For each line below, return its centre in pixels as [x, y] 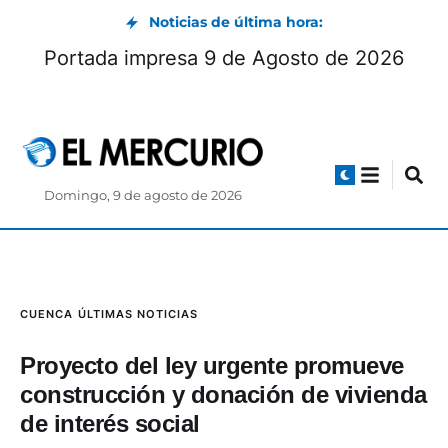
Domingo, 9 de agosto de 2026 [143, 196]
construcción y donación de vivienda [223, 395]
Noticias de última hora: [236, 22]
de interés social [110, 424]
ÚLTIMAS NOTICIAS [138, 314]
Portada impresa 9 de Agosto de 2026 [224, 58]
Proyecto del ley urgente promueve [212, 366]
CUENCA [46, 314]
